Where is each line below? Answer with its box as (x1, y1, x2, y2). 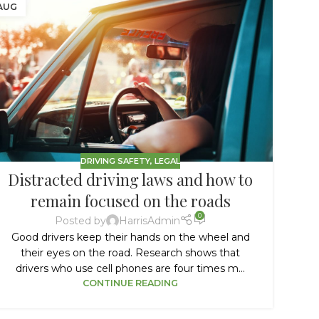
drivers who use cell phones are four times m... (16, 261, 246, 275)
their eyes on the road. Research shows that (21, 246, 241, 259)
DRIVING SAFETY (80, 155, 151, 166)
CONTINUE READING (83, 277, 179, 288)
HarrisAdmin (118, 214, 180, 227)
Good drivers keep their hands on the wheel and (11, 230, 250, 244)
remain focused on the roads (30, 190, 231, 212)
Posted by (54, 214, 106, 227)
